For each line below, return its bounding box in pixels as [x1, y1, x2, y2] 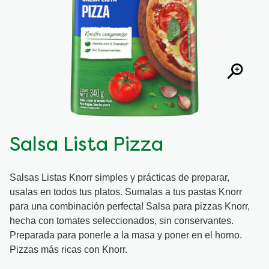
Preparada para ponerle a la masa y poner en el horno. [10, 229, 242, 240]
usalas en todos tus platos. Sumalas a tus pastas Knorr [10, 186, 242, 197]
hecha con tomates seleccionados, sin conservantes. [10, 215, 234, 226]
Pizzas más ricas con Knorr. [10, 244, 130, 255]
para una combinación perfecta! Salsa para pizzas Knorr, [10, 201, 250, 211]
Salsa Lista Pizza [10, 137, 163, 156]
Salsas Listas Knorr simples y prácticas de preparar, [10, 172, 229, 183]
